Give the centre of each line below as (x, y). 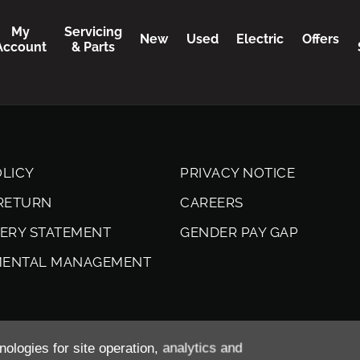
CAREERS (212, 202)
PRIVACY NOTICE (238, 172)
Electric (260, 39)
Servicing (94, 31)
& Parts (94, 47)
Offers (320, 39)
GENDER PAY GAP (239, 232)
